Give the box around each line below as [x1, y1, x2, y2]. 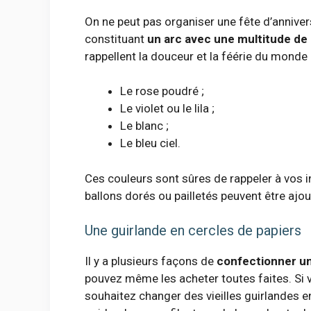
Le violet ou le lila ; [120, 101, 215, 116]
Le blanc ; [120, 119, 169, 133]
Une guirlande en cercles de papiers [85, 222, 301, 239]
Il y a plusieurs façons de [85, 254, 217, 269]
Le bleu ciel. [120, 136, 180, 151]
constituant [85, 31, 147, 46]
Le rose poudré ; [120, 84, 204, 99]
